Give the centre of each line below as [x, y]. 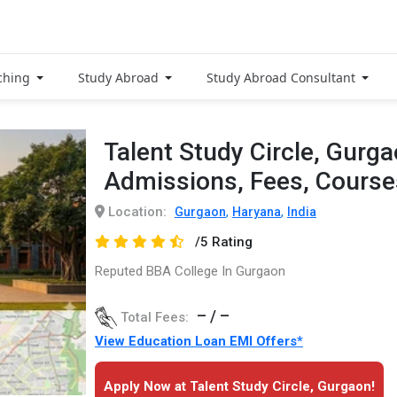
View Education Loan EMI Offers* [199, 341]
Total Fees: [155, 317]
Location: [136, 211]
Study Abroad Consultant [283, 77]
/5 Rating [223, 241]
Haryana [257, 211]
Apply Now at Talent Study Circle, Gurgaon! [239, 386]
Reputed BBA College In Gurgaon [190, 271]
